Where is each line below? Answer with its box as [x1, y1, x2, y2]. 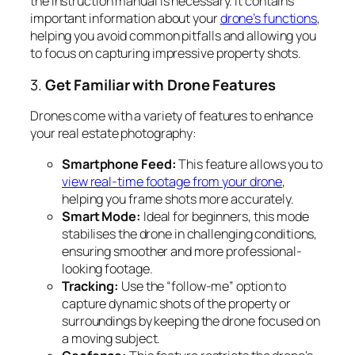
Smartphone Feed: [62, 155, 177, 173]
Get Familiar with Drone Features [44, 74, 276, 95]
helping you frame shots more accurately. [62, 189, 294, 208]
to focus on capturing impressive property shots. [30, 44, 302, 63]
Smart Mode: [62, 207, 141, 225]
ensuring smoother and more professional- [62, 242, 302, 260]
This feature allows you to [176, 155, 323, 173]
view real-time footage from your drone [62, 172, 283, 190]
